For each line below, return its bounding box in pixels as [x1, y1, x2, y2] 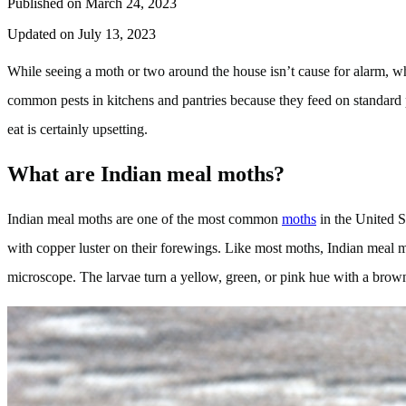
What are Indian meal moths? [7, 161, 285, 186]
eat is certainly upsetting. [7, 121, 151, 137]
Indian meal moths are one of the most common [7, 210, 282, 227]
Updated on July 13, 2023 [7, 25, 156, 42]
